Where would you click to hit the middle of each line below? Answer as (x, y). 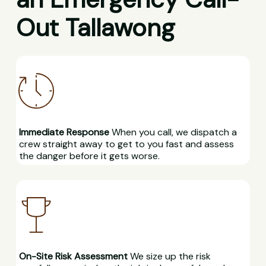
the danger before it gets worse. (89, 156)
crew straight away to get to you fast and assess (126, 144)
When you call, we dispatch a (173, 132)
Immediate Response (64, 132)
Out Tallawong (95, 28)
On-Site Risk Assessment (73, 256)
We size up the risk (169, 256)
